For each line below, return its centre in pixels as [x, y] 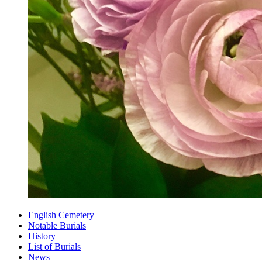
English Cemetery [61, 215]
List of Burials [54, 247]
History [42, 236]
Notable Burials [57, 226]
